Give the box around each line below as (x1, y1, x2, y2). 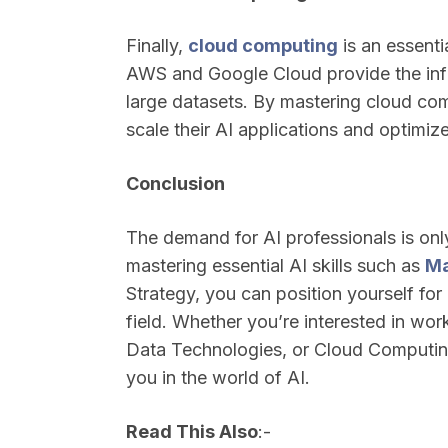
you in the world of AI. (126, 367, 310, 388)
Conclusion (126, 173, 225, 194)
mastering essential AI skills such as (126, 255, 425, 276)
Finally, (126, 35, 188, 56)
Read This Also (126, 421, 258, 442)
